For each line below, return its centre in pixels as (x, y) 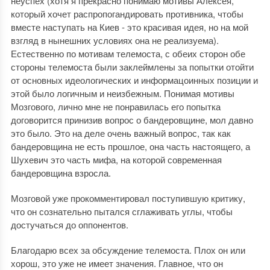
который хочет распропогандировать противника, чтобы (127, 14)
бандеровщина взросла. (61, 173)
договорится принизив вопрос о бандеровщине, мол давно (132, 120)
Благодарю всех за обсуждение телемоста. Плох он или (128, 250)
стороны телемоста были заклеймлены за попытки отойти (132, 67)
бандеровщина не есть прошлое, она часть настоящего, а (130, 146)
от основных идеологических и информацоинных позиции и (134, 80)
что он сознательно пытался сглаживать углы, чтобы (121, 211)
